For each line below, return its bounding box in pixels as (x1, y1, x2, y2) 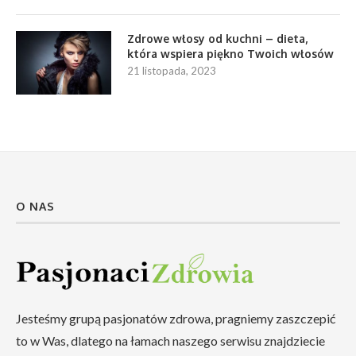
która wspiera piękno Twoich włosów (127, 46, 334, 60)
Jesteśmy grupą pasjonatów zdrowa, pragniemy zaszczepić (16, 310, 335, 326)
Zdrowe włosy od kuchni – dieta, (127, 31, 308, 45)
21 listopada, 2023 (127, 64, 216, 77)
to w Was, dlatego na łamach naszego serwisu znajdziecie (16, 332, 325, 348)
